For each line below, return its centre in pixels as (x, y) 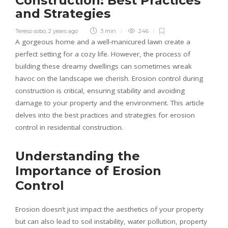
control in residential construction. (69, 127)
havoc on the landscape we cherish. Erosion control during (109, 78)
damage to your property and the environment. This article (110, 103)
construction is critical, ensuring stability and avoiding (100, 90)
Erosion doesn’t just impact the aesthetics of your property (109, 209)
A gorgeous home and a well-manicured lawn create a (103, 41)
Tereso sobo (31, 31)
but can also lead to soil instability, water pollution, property (111, 221)
